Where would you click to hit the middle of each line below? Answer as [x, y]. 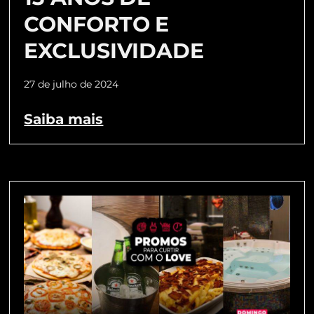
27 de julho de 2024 [71, 84]
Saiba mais [64, 120]
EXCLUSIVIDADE [114, 51]
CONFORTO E [97, 25]
